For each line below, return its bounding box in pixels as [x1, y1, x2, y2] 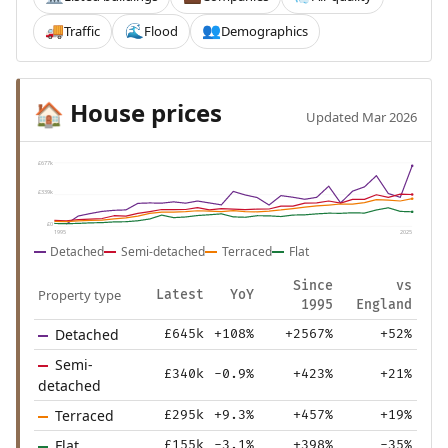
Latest [155, 286, 204, 303]
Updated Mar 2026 [306, 108, 418, 126]
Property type [38, 285, 122, 304]
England [355, 296, 412, 313]
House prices [63, 96, 222, 129]
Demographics [220, 21, 308, 40]
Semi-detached [121, 242, 206, 260]
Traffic [64, 21, 101, 40]
